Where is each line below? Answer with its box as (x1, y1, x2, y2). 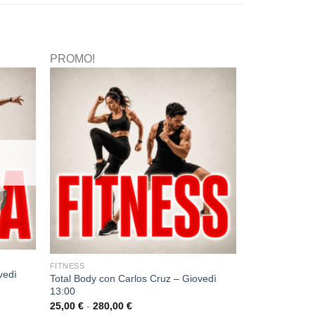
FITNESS (49, 262, 85, 271)
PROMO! (49, 52, 95, 65)
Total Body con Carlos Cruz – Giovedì (49, 273, 217, 285)
